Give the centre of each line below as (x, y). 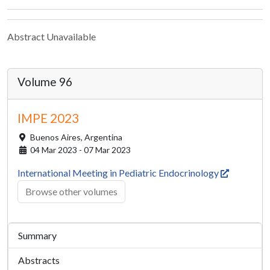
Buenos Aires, (56, 137)
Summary (37, 235)
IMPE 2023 (48, 118)
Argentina (103, 137)
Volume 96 (45, 82)
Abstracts (39, 260)
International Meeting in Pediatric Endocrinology (119, 173)
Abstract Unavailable (52, 36)
